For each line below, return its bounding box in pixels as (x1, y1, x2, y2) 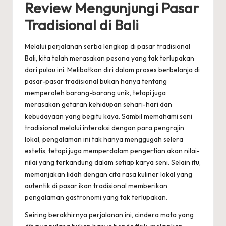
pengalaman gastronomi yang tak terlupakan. (25, 192, 167, 202)
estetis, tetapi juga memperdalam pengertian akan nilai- (25, 146, 200, 155)
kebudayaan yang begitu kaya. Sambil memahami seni (25, 111, 192, 121)
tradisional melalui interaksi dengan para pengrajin (25, 123, 184, 132)
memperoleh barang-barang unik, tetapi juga (25, 88, 166, 97)
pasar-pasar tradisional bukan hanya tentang (25, 76, 167, 86)
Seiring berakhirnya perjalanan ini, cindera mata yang (25, 210, 194, 219)
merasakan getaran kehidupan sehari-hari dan (25, 99, 172, 109)
